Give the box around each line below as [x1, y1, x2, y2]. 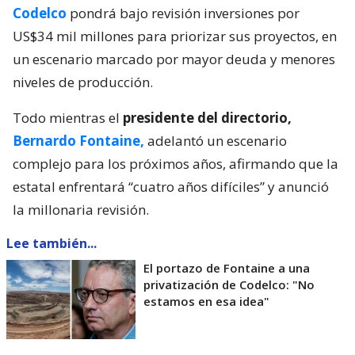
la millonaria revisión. [13, 200, 149, 219]
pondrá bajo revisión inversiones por [67, 3, 300, 22]
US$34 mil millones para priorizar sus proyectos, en [13, 26, 337, 45]
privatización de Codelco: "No [143, 276, 315, 292]
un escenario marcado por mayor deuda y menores [13, 49, 335, 68]
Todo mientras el [13, 108, 123, 127]
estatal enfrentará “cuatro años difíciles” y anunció [13, 177, 329, 196]
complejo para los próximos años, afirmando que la [13, 154, 338, 173]
